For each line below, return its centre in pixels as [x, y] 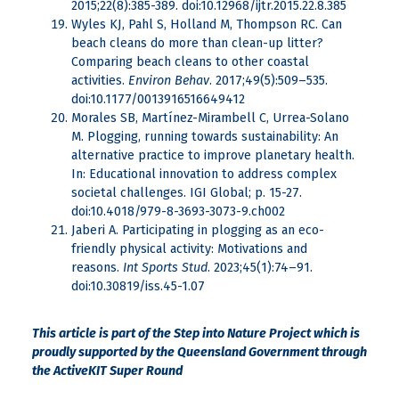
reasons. [97, 268]
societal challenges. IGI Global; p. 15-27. [187, 193]
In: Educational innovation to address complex [204, 175]
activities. [100, 81]
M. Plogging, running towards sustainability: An [205, 137]
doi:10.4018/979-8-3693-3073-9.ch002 [178, 212]
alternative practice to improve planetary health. [213, 156]
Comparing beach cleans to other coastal [190, 62]
